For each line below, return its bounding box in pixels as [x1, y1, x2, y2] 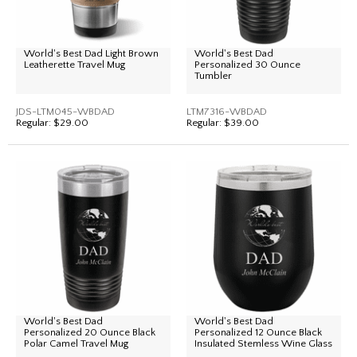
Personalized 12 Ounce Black [194, 327, 322, 338]
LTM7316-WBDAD [186, 106, 267, 117]
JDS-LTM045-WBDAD [16, 106, 115, 117]
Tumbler [194, 70, 232, 81]
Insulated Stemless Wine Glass [194, 338, 332, 349]
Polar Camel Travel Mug [24, 338, 128, 349]
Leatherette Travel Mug [24, 59, 125, 70]
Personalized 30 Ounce [194, 59, 300, 70]
